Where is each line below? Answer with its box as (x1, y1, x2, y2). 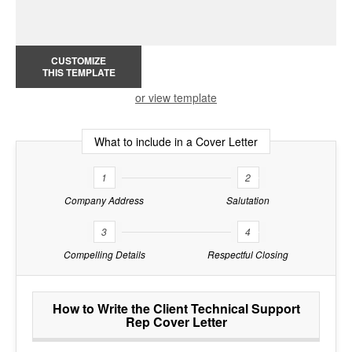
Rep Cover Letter (125, 312, 227, 331)
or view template (135, 89, 217, 105)
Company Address (64, 192, 144, 207)
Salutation (226, 192, 269, 207)
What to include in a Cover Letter (94, 133, 258, 149)
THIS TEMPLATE (42, 64, 115, 79)
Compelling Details (63, 247, 145, 261)
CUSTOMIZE (51, 53, 106, 68)
